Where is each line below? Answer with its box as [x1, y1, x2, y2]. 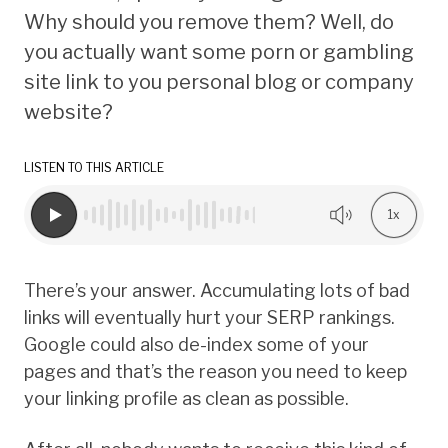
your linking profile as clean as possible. [24, 387, 349, 409]
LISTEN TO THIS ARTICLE [24, 159, 164, 175]
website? [24, 99, 113, 124]
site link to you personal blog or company [24, 69, 414, 94]
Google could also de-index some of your [24, 333, 369, 355]
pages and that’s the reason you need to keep [24, 360, 407, 382]
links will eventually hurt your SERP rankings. [24, 306, 395, 328]
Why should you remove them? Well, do [24, 9, 394, 34]
